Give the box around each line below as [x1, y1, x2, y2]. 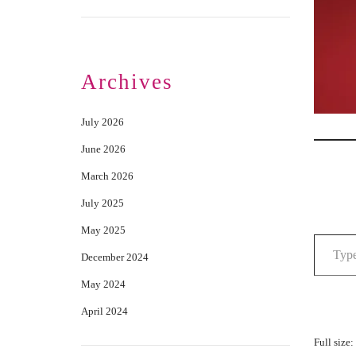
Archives [81, 70, 173, 94]
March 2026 [81, 170, 133, 182]
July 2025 [81, 197, 124, 209]
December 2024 [81, 251, 149, 263]
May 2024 [81, 278, 126, 290]
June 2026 [81, 143, 126, 155]
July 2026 [81, 116, 124, 128]
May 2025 [81, 224, 126, 236]
